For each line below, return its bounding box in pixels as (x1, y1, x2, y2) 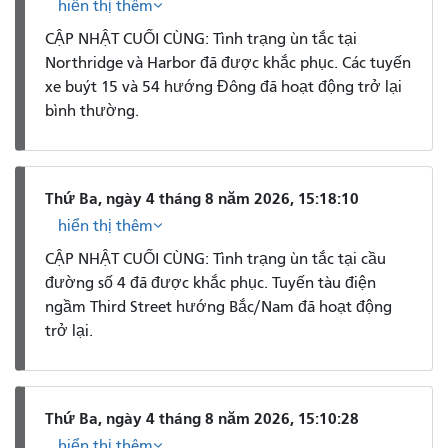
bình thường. (45, 101, 139, 120)
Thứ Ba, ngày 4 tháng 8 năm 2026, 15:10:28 (45, 409, 359, 429)
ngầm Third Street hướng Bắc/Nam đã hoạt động (45, 297, 392, 316)
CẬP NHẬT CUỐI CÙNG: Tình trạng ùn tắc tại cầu (45, 249, 386, 268)
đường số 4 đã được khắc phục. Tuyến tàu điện (45, 273, 376, 292)
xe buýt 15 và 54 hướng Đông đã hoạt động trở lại (45, 77, 402, 96)
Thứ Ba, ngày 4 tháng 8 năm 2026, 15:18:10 (45, 189, 359, 209)
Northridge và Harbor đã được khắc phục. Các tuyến (45, 53, 411, 72)
